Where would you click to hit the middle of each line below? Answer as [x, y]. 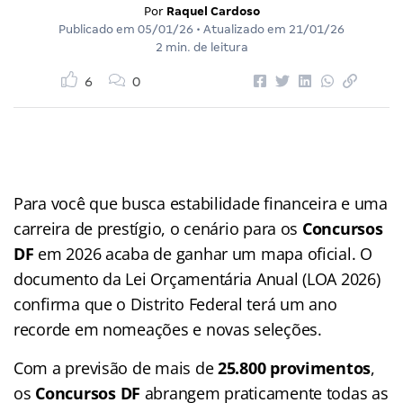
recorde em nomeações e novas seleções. [168, 329]
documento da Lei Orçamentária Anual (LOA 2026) [197, 278]
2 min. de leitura [201, 47]
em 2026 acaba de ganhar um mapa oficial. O [203, 253]
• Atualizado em [241, 29]
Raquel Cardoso [213, 11]
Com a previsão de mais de [116, 367]
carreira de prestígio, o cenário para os [158, 228]
